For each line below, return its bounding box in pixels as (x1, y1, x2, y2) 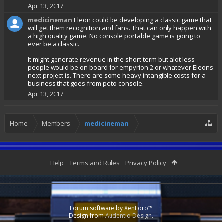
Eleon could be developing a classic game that (74, 15, 212, 24)
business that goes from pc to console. (28, 79, 144, 88)
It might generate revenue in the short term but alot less (28, 55, 195, 64)
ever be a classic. (28, 39, 79, 48)
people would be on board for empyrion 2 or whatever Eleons (28, 63, 213, 72)
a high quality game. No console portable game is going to (28, 31, 200, 40)
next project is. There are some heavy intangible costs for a (28, 71, 206, 80)
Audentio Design (105, 211, 152, 220)
